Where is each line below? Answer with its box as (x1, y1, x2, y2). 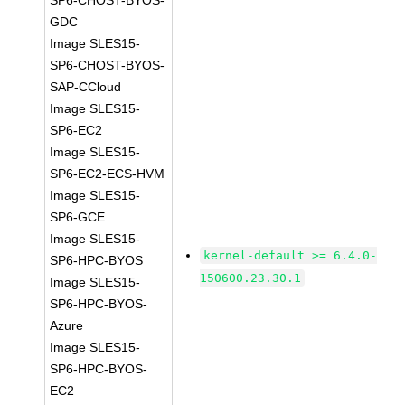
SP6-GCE (50, 210, 106, 224)
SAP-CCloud (50, 80, 122, 94)
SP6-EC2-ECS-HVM (50, 166, 165, 181)
